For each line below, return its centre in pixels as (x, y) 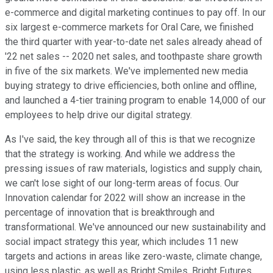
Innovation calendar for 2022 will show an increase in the (125, 198)
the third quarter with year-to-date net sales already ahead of (134, 42)
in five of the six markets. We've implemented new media (126, 71)
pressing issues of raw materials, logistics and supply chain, (133, 169)
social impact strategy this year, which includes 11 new (122, 242)
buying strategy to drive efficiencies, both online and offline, (131, 86)
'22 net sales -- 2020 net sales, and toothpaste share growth (133, 57)
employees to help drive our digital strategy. (98, 115)
